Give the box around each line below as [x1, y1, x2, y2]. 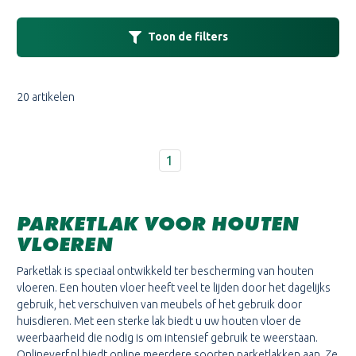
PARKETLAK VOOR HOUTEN [17, 209, 300, 237]
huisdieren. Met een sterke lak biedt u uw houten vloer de [17, 314, 301, 327]
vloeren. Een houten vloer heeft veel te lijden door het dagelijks [17, 281, 331, 294]
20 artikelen [17, 90, 75, 103]
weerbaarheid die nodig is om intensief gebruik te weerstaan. [17, 331, 318, 344]
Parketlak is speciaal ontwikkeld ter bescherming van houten [17, 264, 314, 277]
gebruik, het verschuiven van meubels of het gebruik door [17, 297, 302, 311]
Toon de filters [147, 30, 228, 44]
